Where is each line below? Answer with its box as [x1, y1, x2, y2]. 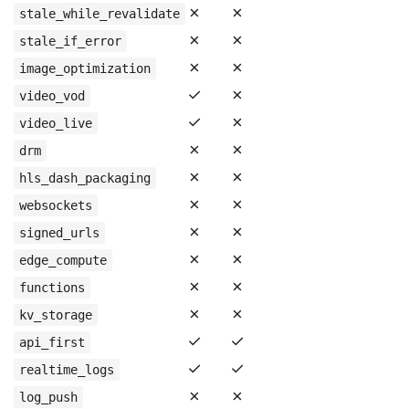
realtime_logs [19, 362, 114, 377]
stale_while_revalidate [19, 6, 180, 21]
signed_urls [19, 225, 100, 240]
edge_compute [19, 253, 107, 267]
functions [19, 280, 85, 295]
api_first [19, 335, 85, 350]
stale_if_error [19, 34, 121, 48]
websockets [19, 198, 92, 213]
